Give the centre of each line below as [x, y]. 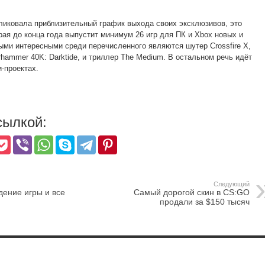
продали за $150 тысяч [205, 202]
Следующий [232, 184]
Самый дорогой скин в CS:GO [192, 192]
